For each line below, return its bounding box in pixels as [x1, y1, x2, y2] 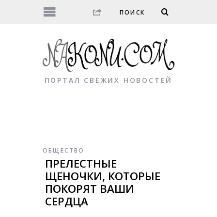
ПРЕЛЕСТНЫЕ [45, 156, 117, 171]
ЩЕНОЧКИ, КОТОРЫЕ [45, 169, 160, 184]
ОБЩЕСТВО [42, 146, 85, 155]
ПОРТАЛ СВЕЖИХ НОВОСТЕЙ [44, 76, 173, 85]
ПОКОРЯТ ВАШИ [45, 181, 134, 197]
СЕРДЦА [45, 194, 88, 209]
